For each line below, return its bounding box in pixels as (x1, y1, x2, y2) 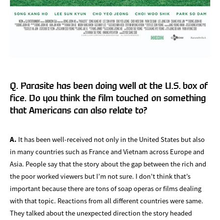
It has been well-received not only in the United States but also (17, 134, 205, 144)
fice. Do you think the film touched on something (10, 94, 206, 103)
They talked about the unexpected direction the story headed (10, 208, 192, 218)
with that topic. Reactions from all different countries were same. (10, 195, 203, 205)
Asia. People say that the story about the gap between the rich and (10, 159, 206, 168)
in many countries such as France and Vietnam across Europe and (10, 146, 204, 156)
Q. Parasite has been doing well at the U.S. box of (10, 82, 208, 90)
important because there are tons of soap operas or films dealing (10, 183, 201, 193)
